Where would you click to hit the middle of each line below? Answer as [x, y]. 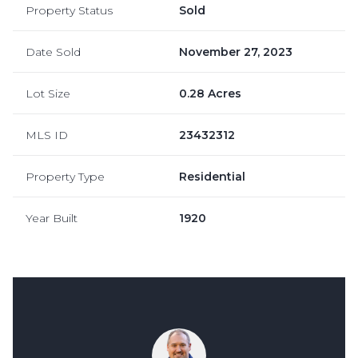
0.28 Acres [210, 93]
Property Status [69, 10]
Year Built [52, 218]
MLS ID [47, 135]
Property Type [65, 177]
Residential [212, 177]
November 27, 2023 [236, 52]
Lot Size [48, 93]
